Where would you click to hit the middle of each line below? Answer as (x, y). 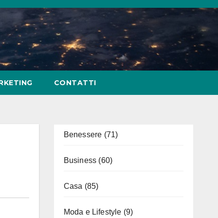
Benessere (83, 135)
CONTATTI (75, 83)
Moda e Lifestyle (92, 212)
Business (80, 160)
